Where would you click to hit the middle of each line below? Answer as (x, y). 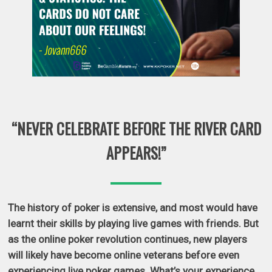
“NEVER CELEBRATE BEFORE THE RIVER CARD (136, 128)
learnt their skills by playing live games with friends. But (134, 224)
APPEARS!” (136, 153)
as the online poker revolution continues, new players (128, 240)
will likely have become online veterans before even (124, 255)
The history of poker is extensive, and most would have (133, 208)
